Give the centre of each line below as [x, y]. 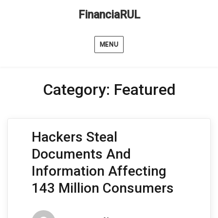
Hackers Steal [74, 137]
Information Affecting [99, 171]
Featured [145, 90]
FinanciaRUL [109, 15]
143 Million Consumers [102, 188]
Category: [78, 90]
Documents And [81, 154]
